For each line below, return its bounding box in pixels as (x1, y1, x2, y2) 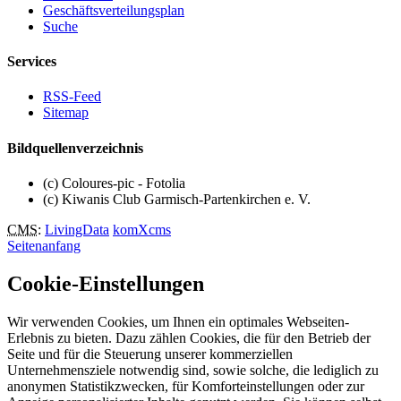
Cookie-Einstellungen (7, 271, 204, 295)
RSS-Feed (43, 89, 101, 105)
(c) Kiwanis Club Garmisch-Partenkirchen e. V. (43, 191, 311, 207)
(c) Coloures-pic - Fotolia (43, 175, 185, 191)
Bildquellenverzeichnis (7, 140, 143, 156)
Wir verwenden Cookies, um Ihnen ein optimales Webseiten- (7, 313, 349, 329)
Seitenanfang (7, 237, 81, 253)
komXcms (113, 221, 171, 237)
